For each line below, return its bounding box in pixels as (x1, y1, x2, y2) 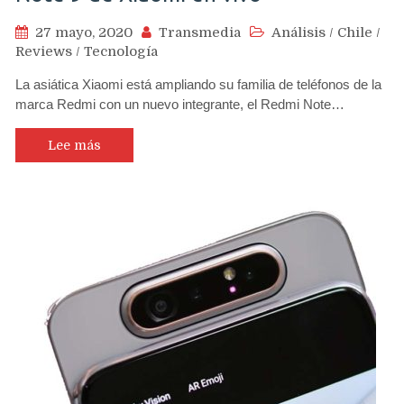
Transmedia (159, 23, 241, 41)
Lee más (48, 137, 101, 152)
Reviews (15, 42, 72, 60)
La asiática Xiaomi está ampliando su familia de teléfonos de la (15, 76, 381, 92)
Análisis (271, 23, 326, 41)
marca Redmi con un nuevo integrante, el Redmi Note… (15, 96, 344, 112)
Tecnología (84, 42, 158, 60)
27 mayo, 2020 (35, 23, 133, 41)
